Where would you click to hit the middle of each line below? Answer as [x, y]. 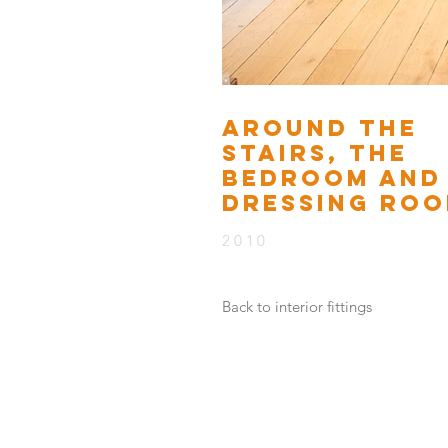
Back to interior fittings [297, 307]
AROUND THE [320, 128]
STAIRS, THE [315, 153]
